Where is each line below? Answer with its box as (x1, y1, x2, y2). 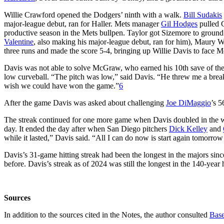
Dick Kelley (169, 124, 207, 133)
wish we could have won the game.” (4, 81, 119, 90)
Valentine (4, 37, 33, 46)
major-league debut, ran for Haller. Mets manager (4, 19, 161, 28)
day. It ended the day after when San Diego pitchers (4, 124, 169, 133)
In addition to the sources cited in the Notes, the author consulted (4, 210, 209, 219)
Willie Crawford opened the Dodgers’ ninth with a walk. (4, 10, 183, 19)
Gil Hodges (161, 19, 197, 28)
